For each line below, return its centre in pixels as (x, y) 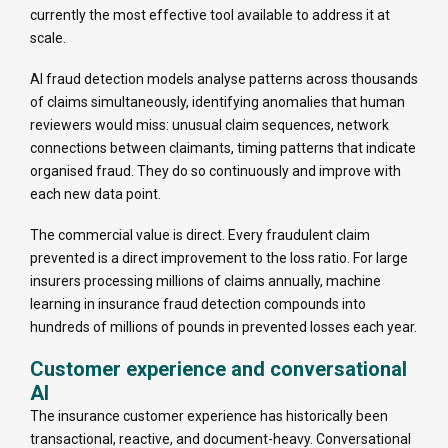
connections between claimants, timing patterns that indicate (223, 148)
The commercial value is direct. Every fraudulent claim (200, 235)
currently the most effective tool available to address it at (210, 15)
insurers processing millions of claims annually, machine (205, 281)
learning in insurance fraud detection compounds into (198, 304)
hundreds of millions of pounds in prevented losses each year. (223, 327)
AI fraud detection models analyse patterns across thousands (224, 79)
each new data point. (95, 194)
